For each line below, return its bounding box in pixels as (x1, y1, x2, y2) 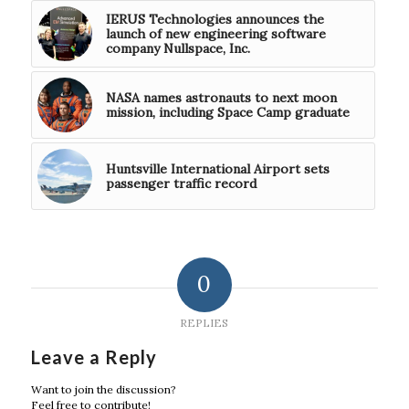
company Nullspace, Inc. (105, 40, 250, 58)
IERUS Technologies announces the (105, 11, 324, 28)
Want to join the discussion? (30, 383, 176, 397)
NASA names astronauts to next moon (105, 89, 337, 107)
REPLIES (180, 316, 229, 330)
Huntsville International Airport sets (105, 161, 330, 178)
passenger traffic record (105, 175, 257, 193)
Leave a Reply (30, 346, 157, 369)
